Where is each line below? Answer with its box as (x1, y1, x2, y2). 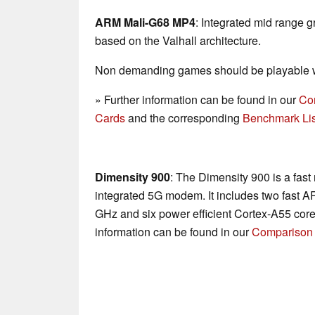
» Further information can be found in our (95, 91, 299, 108)
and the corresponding (125, 110, 243, 127)
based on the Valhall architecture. (95, 32, 264, 49)
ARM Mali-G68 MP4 (95, 14, 195, 31)
